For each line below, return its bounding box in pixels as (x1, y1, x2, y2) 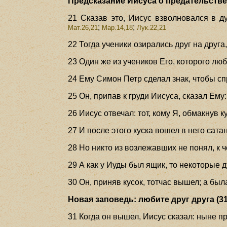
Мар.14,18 (102, 23, 133, 31)
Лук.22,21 (137, 23, 167, 31)
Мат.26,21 (68, 23, 98, 31)
